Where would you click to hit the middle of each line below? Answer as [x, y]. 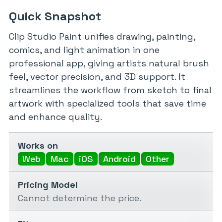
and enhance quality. [55, 116]
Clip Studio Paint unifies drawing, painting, [102, 36]
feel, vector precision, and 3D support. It [97, 76]
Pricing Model [48, 184]
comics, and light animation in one [84, 50]
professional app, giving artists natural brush [109, 63]
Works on [38, 145]
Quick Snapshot [55, 16]
